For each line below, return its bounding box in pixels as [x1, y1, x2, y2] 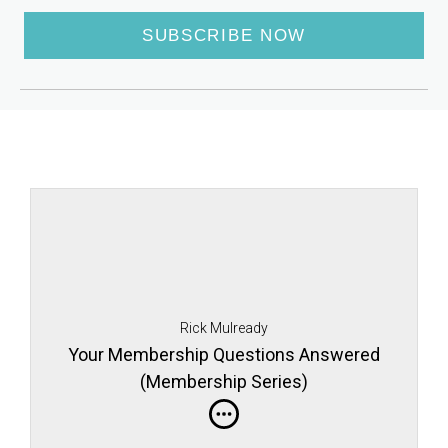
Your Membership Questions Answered [68, 344, 380, 366]
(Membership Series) [140, 371, 308, 393]
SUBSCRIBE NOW [141, 26, 307, 45]
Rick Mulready [180, 320, 268, 336]
